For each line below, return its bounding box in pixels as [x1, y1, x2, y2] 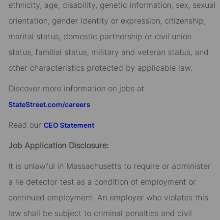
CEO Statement [43, 121, 94, 130]
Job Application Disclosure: [8, 140, 109, 151]
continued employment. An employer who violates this [8, 192, 208, 203]
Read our [8, 120, 44, 130]
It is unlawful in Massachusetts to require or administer [8, 161, 211, 171]
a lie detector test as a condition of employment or [8, 177, 196, 187]
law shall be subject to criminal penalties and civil [8, 208, 192, 219]
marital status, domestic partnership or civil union [8, 31, 192, 42]
